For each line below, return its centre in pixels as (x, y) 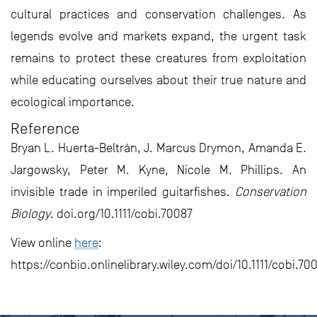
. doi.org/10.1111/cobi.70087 (121, 214)
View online (42, 243)
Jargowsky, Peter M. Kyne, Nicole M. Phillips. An (158, 170)
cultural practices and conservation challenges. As (158, 15)
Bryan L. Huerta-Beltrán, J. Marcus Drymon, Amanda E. (158, 148)
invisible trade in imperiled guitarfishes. (123, 192)
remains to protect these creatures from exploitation (158, 58)
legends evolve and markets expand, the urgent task (158, 36)
